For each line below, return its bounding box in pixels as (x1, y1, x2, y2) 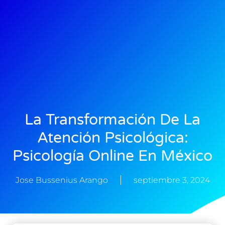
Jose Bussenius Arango (15, 175, 108, 185)
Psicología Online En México (13, 147, 212, 166)
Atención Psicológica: (37, 129, 188, 148)
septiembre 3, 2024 (133, 175, 210, 185)
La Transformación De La (25, 110, 200, 130)
